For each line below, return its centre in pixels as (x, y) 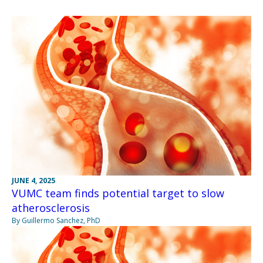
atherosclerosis (51, 208)
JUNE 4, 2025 (33, 180)
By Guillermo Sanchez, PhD (56, 220)
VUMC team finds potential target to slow (118, 193)
